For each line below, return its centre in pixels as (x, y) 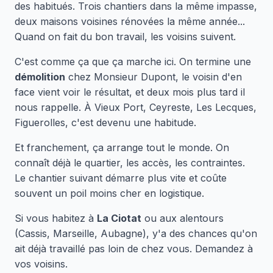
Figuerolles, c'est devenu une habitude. (105, 122)
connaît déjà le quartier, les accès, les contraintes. (130, 163)
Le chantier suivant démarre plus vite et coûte (121, 178)
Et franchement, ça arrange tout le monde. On (122, 147)
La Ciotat (119, 218)
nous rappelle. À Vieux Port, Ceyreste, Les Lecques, (136, 107)
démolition (40, 77)
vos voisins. (41, 264)
